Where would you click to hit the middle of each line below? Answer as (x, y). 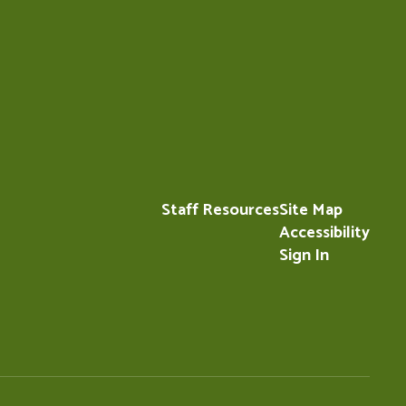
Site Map (310, 210)
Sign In (304, 255)
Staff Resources (220, 210)
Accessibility (324, 232)
